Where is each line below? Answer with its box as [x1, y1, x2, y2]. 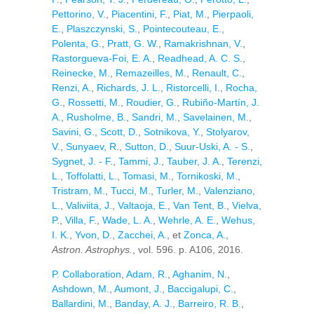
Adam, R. [126, 268, 168, 280]
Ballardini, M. [52, 298, 109, 309]
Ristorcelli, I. [166, 82, 220, 93]
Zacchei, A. [118, 229, 167, 240]
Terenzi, [227, 156, 262, 167]
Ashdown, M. [52, 283, 109, 294]
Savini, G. [52, 126, 95, 137]
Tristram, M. [52, 185, 105, 196]
